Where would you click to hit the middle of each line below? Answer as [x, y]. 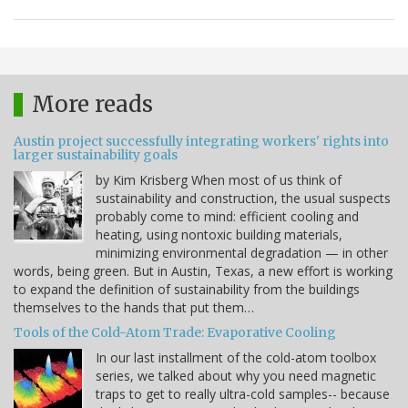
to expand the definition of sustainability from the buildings [187, 290]
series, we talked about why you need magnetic [236, 376]
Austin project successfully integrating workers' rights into [201, 142]
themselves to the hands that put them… [134, 308]
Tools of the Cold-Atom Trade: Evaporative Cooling [175, 333]
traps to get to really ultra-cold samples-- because [243, 394]
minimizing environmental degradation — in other [242, 253]
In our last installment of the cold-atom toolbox [236, 358]
